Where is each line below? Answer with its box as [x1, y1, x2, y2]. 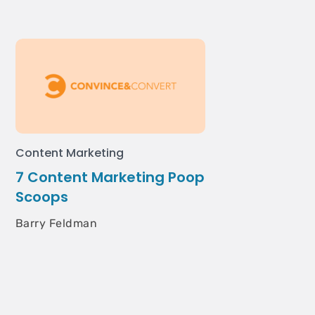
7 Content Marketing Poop [15, 167, 205, 187]
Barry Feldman [15, 217, 98, 230]
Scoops [15, 187, 68, 207]
